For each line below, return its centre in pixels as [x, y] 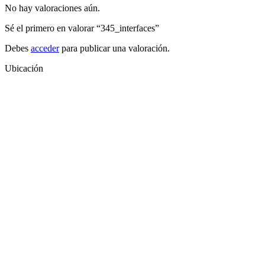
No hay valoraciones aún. [52, 8]
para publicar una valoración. [114, 49]
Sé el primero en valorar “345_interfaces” [82, 28]
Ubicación [24, 69]
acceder [45, 49]
